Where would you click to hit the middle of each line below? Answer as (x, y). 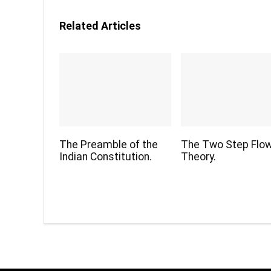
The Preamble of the (109, 145)
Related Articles (100, 26)
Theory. (199, 157)
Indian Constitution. (106, 157)
